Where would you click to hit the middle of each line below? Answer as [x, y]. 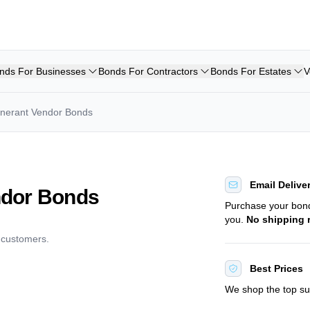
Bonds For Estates [251, 71]
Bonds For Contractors [148, 71]
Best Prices [277, 268]
